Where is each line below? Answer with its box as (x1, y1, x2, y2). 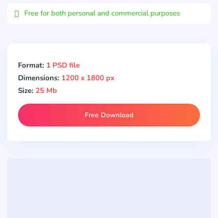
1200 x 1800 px (61, 73, 114, 83)
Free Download (85, 110, 133, 120)
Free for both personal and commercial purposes (24, 8, 180, 18)
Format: (18, 60, 46, 70)
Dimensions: (18, 73, 61, 83)
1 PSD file (46, 60, 80, 70)
